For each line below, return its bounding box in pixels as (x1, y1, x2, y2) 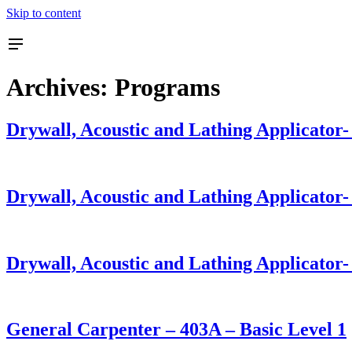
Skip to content (6, 6, 81, 20)
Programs (115, 73, 220, 102)
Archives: (6, 73, 115, 102)
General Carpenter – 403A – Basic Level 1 (6, 319, 346, 340)
